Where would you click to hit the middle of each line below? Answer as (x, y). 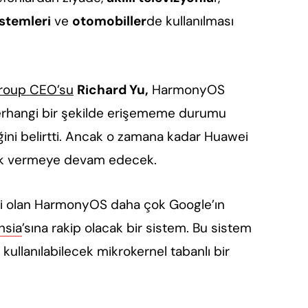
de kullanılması (190, 21)
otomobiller (109, 21)
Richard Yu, (112, 89)
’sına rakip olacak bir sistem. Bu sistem (136, 228)
